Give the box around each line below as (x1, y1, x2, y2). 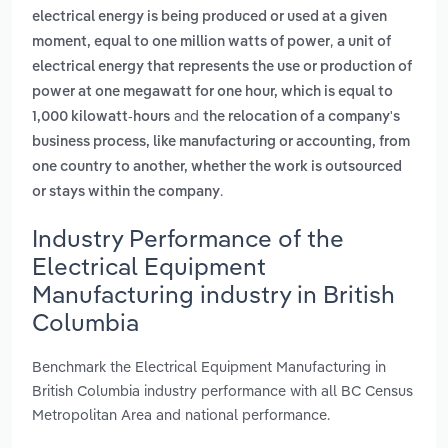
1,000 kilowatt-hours (32, 110, 170, 125)
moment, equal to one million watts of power (32, 35, 330, 50)
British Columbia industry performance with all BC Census (32, 380, 413, 400)
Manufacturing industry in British (32, 278, 395, 309)
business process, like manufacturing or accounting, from (32, 135, 410, 150)
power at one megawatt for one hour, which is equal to (32, 85, 393, 100)
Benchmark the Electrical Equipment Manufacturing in (32, 356, 386, 376)
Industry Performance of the (32, 222, 344, 253)
